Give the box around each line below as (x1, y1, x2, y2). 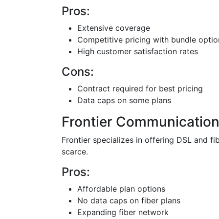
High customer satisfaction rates (77, 46, 198, 56)
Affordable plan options (77, 184, 165, 194)
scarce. (62, 147, 88, 156)
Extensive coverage (77, 23, 150, 33)
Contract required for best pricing (77, 84, 203, 93)
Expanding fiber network (77, 207, 169, 217)
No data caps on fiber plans (77, 196, 180, 205)
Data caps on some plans (77, 95, 171, 105)
